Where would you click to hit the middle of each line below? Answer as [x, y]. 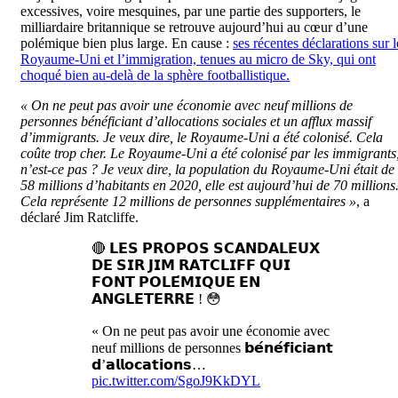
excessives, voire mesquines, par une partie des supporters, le [191, 11]
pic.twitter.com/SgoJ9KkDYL [176, 380]
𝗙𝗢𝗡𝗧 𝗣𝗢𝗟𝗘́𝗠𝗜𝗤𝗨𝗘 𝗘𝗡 [176, 282]
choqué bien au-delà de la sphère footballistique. [155, 75]
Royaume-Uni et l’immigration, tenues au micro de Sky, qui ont [198, 59]
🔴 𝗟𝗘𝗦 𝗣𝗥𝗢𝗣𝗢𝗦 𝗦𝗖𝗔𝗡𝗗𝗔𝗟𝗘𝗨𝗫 [206, 248]
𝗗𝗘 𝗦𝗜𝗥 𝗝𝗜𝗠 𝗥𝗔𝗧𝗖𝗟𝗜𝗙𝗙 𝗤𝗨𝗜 [191, 265]
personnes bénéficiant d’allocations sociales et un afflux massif [196, 121]
